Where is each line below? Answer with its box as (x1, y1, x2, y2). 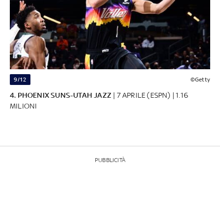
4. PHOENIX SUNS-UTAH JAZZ (10, 91, 111, 100)
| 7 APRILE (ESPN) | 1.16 (111, 91, 188, 100)
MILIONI (10, 102, 37, 110)
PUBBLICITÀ (95, 157, 125, 164)
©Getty (190, 76, 210, 83)
